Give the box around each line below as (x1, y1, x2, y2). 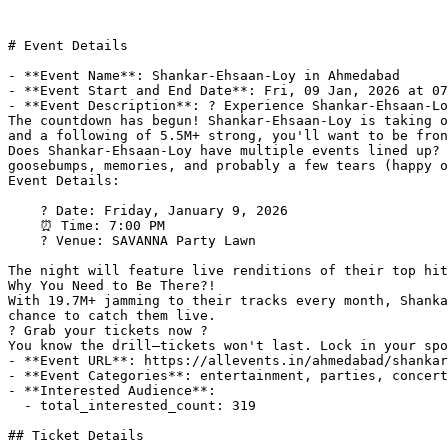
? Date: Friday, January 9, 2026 (8, 203, 40, 218)
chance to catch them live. (8, 308, 216, 323)
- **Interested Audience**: (8, 383, 224, 398)
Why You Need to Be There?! (8, 278, 216, 293)
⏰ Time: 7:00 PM (8, 218, 40, 233)
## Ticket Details (8, 428, 144, 443)
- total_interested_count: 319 (8, 398, 24, 413)
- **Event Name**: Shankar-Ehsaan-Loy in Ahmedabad (8, 68, 400, 83)
